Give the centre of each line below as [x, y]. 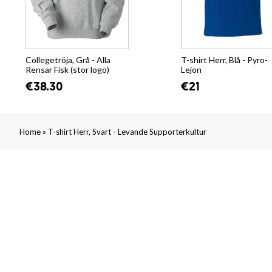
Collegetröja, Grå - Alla [68, 60]
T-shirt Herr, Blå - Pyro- [224, 60]
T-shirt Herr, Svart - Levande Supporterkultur [127, 132]
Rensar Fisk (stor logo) [67, 70]
